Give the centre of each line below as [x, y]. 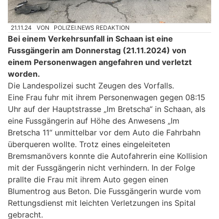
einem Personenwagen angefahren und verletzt [100, 62]
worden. [24, 74]
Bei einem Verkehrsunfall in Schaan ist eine [90, 39]
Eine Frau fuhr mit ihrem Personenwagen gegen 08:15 [107, 98]
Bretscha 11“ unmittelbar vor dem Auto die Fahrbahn [104, 133]
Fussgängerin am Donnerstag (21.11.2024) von [97, 51]
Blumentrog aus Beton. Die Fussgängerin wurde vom [104, 191]
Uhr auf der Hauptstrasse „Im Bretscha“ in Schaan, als [107, 109]
